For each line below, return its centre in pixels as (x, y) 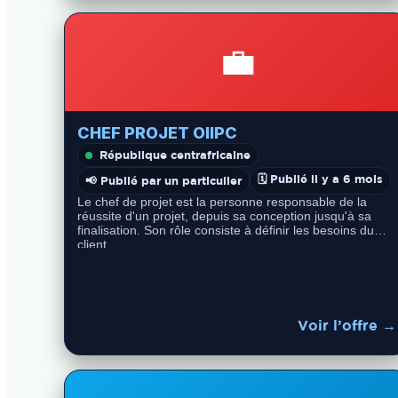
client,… (100, 244)
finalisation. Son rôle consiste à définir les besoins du (226, 230)
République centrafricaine (175, 155)
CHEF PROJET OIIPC (157, 133)
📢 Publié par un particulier (163, 180)
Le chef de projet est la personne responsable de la (222, 202)
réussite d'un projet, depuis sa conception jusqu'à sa (224, 216)
